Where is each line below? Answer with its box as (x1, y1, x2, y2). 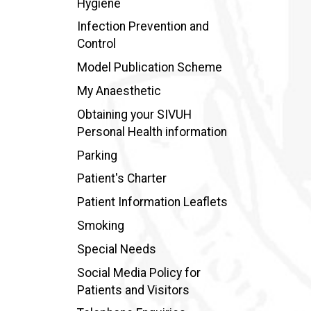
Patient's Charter (76, 171, 167, 186)
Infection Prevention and (76, 19, 209, 34)
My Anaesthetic (76, 83, 161, 98)
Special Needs (76, 242, 156, 256)
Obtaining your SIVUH (76, 107, 192, 121)
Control (76, 37, 116, 51)
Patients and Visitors (76, 283, 190, 297)
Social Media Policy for (76, 265, 201, 280)
